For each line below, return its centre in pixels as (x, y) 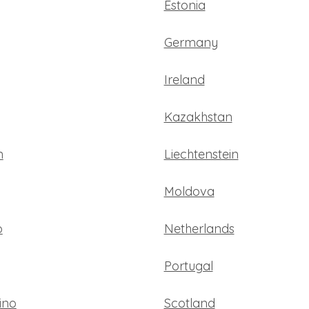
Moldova (189, 191)
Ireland (184, 80)
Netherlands (199, 229)
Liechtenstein (201, 154)
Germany (191, 42)
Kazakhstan (198, 117)
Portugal (188, 266)
